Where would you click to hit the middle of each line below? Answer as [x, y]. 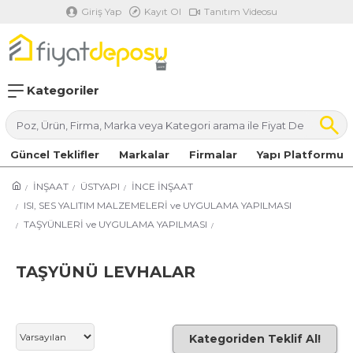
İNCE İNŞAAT [162, 186]
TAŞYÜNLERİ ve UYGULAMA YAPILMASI [115, 224]
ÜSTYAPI [100, 186]
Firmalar [213, 154]
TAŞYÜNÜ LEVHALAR [106, 272]
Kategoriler [61, 90]
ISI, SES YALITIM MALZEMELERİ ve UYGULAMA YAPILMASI [158, 205]
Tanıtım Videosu [241, 11]
